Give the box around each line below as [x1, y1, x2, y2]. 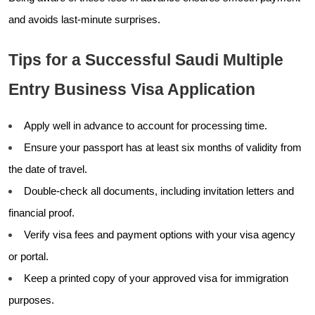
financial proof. [8, 207, 75, 219]
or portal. [8, 250, 49, 262]
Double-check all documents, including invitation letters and [24, 185, 294, 197]
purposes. [8, 294, 54, 306]
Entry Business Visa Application [8, 79, 255, 98]
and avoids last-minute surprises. [8, 13, 160, 25]
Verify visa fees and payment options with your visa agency [24, 229, 295, 240]
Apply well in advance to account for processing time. [24, 120, 267, 131]
